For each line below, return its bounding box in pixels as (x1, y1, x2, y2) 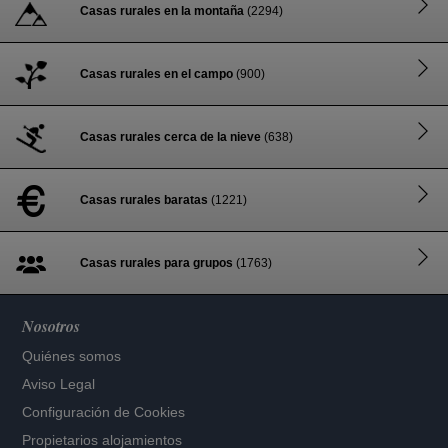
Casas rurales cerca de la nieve (80, 130, 261, 144)
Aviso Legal (22, 376, 96, 392)
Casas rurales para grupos (80, 256, 233, 270)
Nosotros (22, 315, 81, 337)
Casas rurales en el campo (80, 67, 233, 81)
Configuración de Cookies (22, 404, 186, 420)
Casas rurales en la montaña (80, 4, 244, 18)
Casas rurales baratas (80, 193, 208, 207)
